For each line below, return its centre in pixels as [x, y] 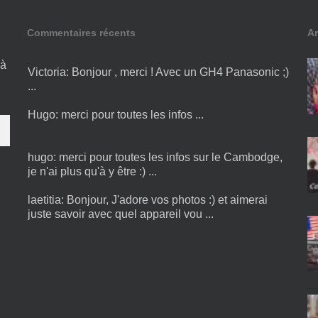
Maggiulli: [53, 242]
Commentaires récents [81, 32]
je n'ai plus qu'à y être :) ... [92, 171]
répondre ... [56, 256]
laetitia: [47, 199]
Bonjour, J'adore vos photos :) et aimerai [167, 199]
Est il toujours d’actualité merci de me [173, 242]
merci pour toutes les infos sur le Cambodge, [170, 157]
